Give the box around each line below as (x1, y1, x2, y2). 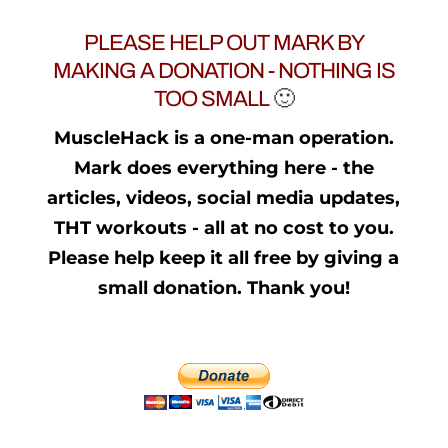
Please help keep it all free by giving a (48, 246, 400, 269)
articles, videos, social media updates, (47, 186, 401, 209)
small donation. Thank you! (97, 276, 350, 299)
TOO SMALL (153, 86, 269, 111)
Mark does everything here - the (73, 156, 374, 179)
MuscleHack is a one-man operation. (53, 126, 394, 149)
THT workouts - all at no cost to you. (53, 216, 394, 239)
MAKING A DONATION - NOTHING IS (52, 58, 395, 83)
